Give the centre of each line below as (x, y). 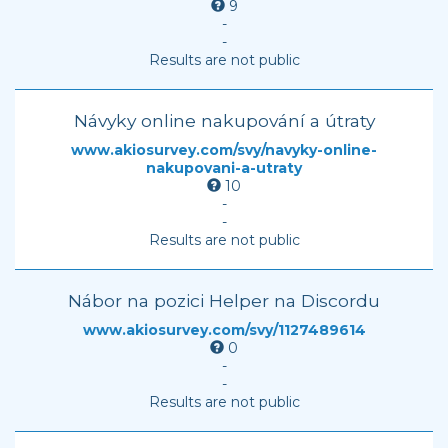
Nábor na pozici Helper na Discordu (224, 300)
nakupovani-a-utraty (224, 168)
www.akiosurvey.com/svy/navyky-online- (224, 150)
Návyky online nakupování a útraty (224, 120)
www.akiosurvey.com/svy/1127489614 (224, 330)
